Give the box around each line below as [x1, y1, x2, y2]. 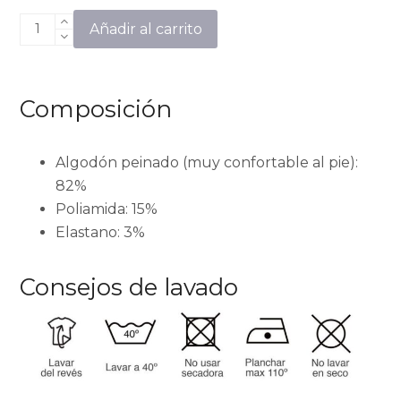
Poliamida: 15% [55, 200, 158, 218]
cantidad [20, 38, 83, 56]
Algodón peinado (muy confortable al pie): [55, 154, 359, 172]
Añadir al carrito [89, 20, 202, 38]
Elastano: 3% [55, 224, 146, 242]
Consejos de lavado [20, 273, 239, 302]
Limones [20, 15, 80, 33]
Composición [20, 95, 173, 124]
